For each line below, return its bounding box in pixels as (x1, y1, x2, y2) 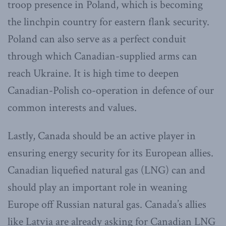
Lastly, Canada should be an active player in (8, 128, 196, 143)
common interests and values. (8, 100, 137, 115)
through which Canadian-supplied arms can (8, 48, 197, 64)
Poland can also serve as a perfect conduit (8, 31, 186, 46)
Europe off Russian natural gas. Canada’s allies (8, 197, 206, 212)
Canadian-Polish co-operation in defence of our (8, 83, 214, 98)
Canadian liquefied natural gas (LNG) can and (8, 162, 205, 178)
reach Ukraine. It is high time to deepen (8, 66, 179, 81)
